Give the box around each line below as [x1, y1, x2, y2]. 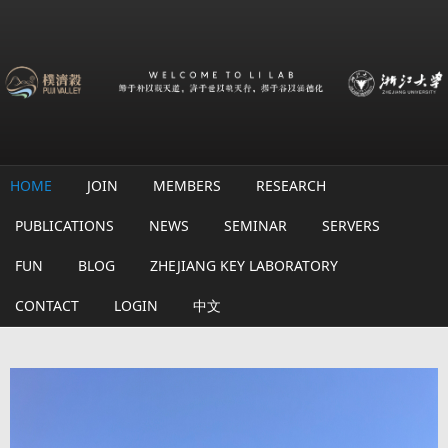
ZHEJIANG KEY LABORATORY [150, 256, 338, 276]
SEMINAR [224, 216, 287, 236]
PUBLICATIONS [15, 216, 114, 236]
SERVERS [322, 216, 380, 236]
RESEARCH [256, 176, 326, 196]
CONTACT [15, 296, 79, 316]
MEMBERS [153, 176, 221, 196]
